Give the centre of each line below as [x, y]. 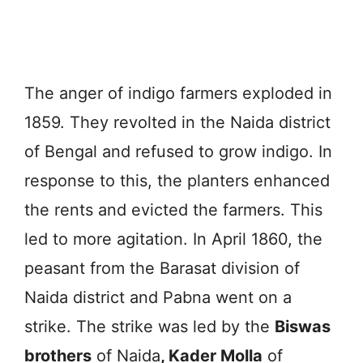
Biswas [303, 326]
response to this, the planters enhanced [177, 180]
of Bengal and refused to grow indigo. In [178, 151]
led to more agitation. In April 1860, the [173, 239]
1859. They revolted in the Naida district [177, 122]
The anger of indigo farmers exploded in [178, 93]
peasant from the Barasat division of [162, 268]
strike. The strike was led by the [149, 326]
